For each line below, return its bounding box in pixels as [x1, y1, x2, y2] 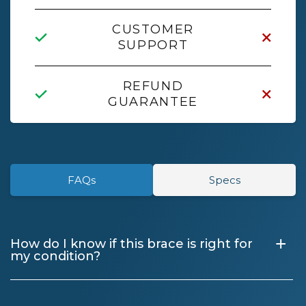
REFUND [122, 79, 184, 94]
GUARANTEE [108, 94, 198, 110]
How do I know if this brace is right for [10, 236, 253, 252]
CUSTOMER [112, 22, 194, 38]
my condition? [10, 249, 100, 264]
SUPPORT [117, 38, 189, 53]
